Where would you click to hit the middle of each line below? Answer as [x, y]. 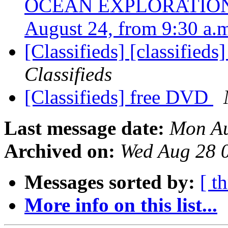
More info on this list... [121, 205]
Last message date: [84, 128]
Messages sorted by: [110, 182]
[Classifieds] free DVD [119, 97]
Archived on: [60, 151]
